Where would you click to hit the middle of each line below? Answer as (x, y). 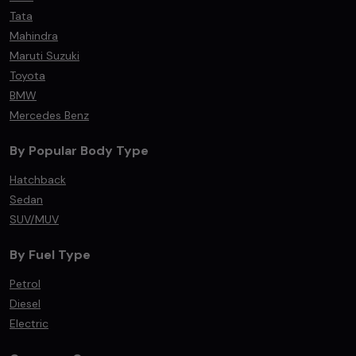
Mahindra (34, 36)
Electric (29, 323)
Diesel (25, 304)
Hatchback (38, 180)
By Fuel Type (50, 255)
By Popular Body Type (79, 151)
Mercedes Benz (49, 115)
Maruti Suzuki (44, 56)
